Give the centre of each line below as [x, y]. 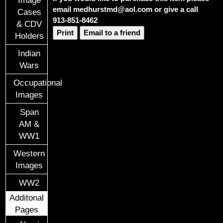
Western [29, 153]
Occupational [38, 82]
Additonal [27, 197]
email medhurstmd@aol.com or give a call [126, 9]
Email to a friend [112, 33]
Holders [29, 36]
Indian [29, 53]
